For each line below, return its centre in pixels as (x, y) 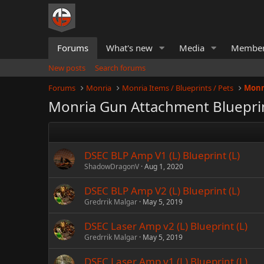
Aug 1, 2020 (164, 166)
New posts (67, 68)
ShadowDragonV (112, 166)
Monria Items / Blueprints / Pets (178, 88)
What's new (129, 48)
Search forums (120, 68)
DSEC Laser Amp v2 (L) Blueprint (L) (166, 226)
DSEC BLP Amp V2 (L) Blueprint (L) (162, 191)
